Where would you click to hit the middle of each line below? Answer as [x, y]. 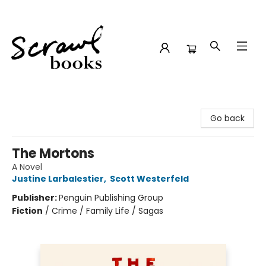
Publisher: [35, 198]
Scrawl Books [35, 105]
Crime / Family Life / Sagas [107, 211]
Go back [227, 118]
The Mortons [53, 153]
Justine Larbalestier [58, 179]
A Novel [27, 167]
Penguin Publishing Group [111, 198]
